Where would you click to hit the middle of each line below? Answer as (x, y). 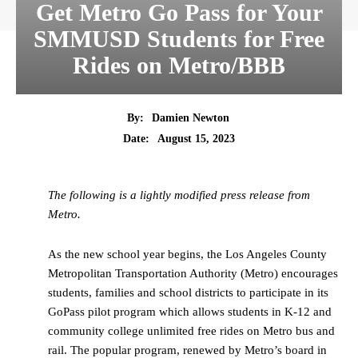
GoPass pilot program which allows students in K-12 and (190, 312)
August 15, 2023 (196, 139)
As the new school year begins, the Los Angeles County (187, 255)
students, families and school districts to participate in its (188, 293)
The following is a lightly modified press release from (179, 195)
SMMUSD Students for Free (179, 39)
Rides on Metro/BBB (179, 65)
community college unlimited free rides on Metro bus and (191, 331)
